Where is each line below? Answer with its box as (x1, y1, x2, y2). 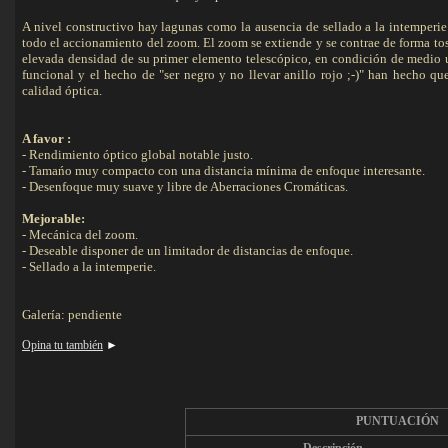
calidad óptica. (22, 83, 102, 98)
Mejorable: (22, 211, 85, 226)
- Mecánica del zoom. (22, 227, 138, 242)
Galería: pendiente (22, 307, 122, 322)
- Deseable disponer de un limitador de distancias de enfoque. (22, 243, 353, 258)
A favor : (22, 131, 71, 146)
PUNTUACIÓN (355, 414, 439, 428)
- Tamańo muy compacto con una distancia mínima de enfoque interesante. (22, 163, 425, 178)
